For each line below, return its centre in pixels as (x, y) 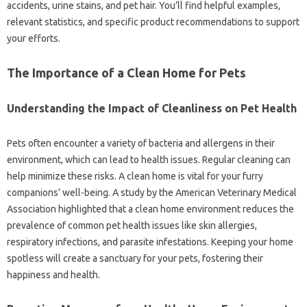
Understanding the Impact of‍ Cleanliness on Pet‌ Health (152, 108)
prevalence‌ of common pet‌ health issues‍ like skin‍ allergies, (132, 225)
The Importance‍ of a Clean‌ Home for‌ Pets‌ (126, 72)
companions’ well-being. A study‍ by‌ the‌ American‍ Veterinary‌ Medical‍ (152, 192)
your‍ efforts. (34, 38)
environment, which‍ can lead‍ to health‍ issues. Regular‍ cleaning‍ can (149, 159)
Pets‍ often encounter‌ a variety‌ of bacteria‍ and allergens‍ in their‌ (141, 143)
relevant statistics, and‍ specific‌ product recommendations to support (153, 22)
